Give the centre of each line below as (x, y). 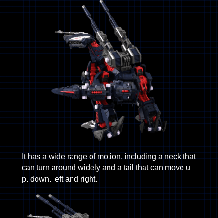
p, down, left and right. (59, 179)
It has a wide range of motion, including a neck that (109, 156)
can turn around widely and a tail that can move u (106, 167)
